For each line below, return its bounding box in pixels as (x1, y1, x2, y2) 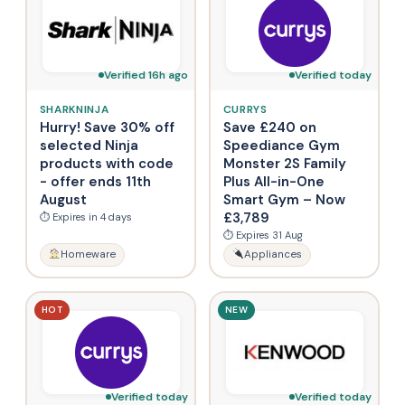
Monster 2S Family (222, 154, 346, 173)
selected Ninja (39, 136, 138, 155)
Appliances (243, 247, 302, 261)
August (39, 190, 87, 209)
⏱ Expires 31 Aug (222, 228, 303, 241)
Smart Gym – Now (222, 190, 345, 209)
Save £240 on (222, 118, 316, 137)
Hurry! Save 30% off (39, 118, 174, 137)
